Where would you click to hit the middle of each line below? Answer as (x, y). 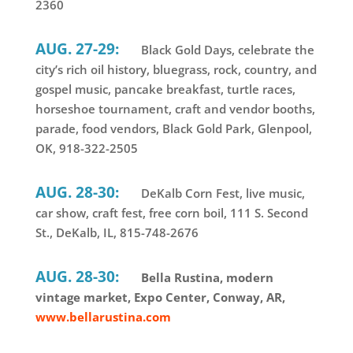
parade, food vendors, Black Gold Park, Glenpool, (173, 129)
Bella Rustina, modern (205, 278)
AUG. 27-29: (77, 49)
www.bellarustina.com (103, 317)
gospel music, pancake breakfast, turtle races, (165, 89)
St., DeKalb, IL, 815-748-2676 (117, 233)
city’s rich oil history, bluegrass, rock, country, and (176, 70)
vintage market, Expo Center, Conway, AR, (160, 297)
